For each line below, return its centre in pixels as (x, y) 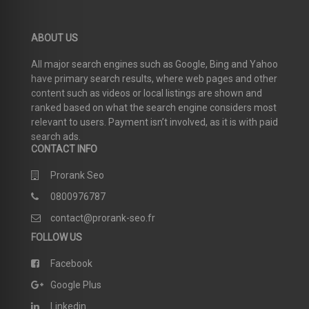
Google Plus (76, 285)
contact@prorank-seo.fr (103, 218)
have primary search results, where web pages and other (154, 79)
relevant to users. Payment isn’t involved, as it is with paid (154, 122)
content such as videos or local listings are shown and (147, 93)
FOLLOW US (57, 238)
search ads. (56, 137)
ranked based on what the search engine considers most (154, 108)
